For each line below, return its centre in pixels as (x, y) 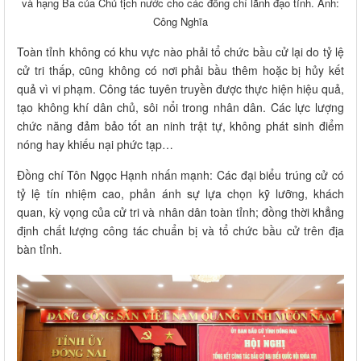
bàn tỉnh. (39, 249)
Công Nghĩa (180, 22)
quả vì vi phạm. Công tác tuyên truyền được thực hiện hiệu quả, (180, 89)
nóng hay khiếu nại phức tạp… (95, 145)
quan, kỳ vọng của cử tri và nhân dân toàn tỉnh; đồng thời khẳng (180, 212)
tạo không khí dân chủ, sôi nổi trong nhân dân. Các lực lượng (180, 108)
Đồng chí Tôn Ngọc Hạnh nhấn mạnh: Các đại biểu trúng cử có (180, 175)
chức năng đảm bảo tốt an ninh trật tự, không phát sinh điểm (180, 126)
